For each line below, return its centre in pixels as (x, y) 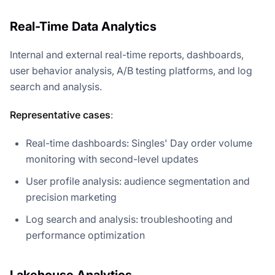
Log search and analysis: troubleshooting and (129, 219)
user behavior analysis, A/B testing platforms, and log (131, 70)
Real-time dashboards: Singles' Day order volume (139, 143)
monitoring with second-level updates (112, 159)
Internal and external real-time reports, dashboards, (127, 54)
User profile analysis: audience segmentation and (138, 181)
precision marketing (71, 197)
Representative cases (60, 114)
